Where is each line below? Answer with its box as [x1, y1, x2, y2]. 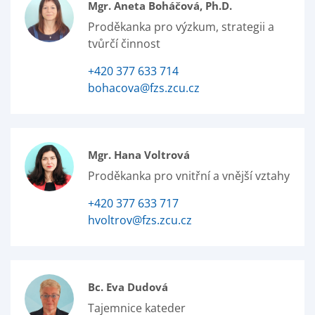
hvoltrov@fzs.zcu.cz [88, 212, 192, 228]
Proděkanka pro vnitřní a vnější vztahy [88, 168, 290, 184]
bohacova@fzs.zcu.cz [88, 80, 200, 96]
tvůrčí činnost [88, 36, 160, 51]
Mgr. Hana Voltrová [88, 148, 190, 162]
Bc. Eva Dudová [88, 280, 168, 294]
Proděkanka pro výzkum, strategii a [88, 19, 274, 34]
